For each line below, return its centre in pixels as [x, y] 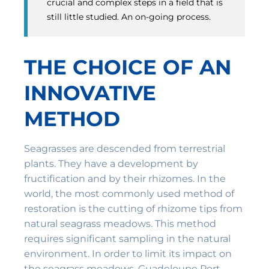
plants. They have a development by [111, 164]
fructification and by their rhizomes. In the [125, 179]
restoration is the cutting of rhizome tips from [133, 209]
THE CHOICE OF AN [128, 68]
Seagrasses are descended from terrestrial [125, 149]
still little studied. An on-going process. [129, 17]
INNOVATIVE [90, 93]
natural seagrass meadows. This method [120, 224]
